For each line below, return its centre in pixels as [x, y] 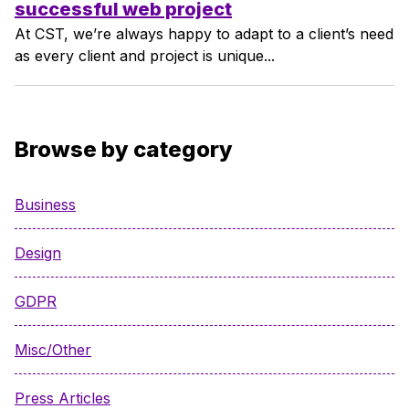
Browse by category [124, 149]
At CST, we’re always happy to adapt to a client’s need [204, 34]
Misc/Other [53, 350]
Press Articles [63, 398]
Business [45, 204]
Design [38, 253]
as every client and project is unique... [145, 56]
